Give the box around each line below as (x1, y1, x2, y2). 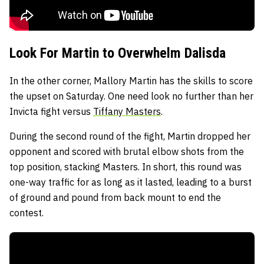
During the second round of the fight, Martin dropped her (9, 130, 250, 142)
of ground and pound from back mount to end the (9, 191, 221, 203)
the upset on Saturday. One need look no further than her (9, 90, 253, 102)
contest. (9, 206, 44, 219)
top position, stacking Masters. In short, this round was (9, 160, 242, 173)
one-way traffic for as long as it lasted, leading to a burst (9, 176, 252, 188)
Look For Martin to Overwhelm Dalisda (9, 44, 226, 61)
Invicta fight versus (9, 105, 93, 117)
